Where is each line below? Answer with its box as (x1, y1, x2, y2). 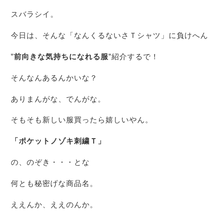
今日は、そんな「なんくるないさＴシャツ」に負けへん (11, 31, 209, 40)
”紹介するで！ (109, 52, 159, 61)
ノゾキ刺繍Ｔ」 (50, 137, 106, 146)
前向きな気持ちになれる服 (14, 52, 109, 61)
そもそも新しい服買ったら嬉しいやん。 (11, 115, 153, 124)
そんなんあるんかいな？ (11, 73, 98, 82)
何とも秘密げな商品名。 (11, 179, 98, 187)
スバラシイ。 (11, 10, 59, 19)
